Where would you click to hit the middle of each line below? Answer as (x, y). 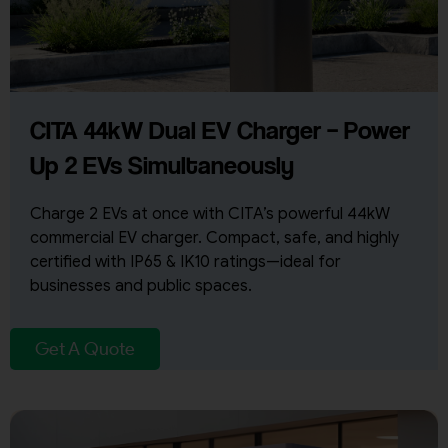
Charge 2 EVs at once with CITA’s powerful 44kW (210, 214)
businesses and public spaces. (141, 286)
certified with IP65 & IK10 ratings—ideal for (185, 262)
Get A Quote (85, 349)
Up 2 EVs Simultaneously (162, 165)
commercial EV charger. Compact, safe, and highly (214, 238)
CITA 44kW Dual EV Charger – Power (220, 130)
